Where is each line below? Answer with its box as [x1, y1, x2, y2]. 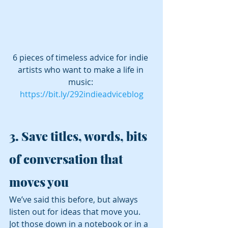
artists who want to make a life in [17, 64, 146, 75]
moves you [9, 173, 71, 190]
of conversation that [9, 150, 125, 167]
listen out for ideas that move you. [9, 206, 142, 217]
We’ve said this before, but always [9, 193, 140, 205]
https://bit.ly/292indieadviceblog [19, 88, 144, 100]
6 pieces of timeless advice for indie [13, 51, 150, 63]
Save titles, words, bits [21, 127, 150, 144]
